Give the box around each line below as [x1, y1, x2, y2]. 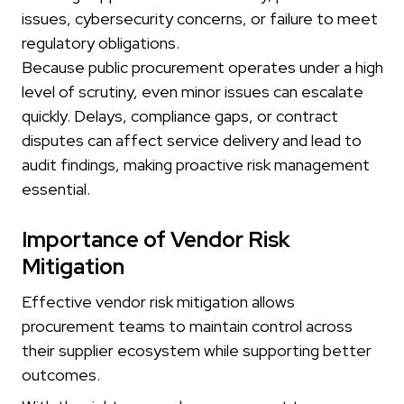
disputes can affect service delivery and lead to [22, 130, 362, 151]
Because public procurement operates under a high [22, 57, 383, 78]
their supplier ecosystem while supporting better [22, 340, 372, 362]
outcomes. [22, 364, 100, 386]
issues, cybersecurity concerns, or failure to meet [22, 8, 378, 30]
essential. [22, 179, 90, 200]
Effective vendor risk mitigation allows [22, 291, 295, 313]
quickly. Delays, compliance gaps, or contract [22, 106, 338, 127]
